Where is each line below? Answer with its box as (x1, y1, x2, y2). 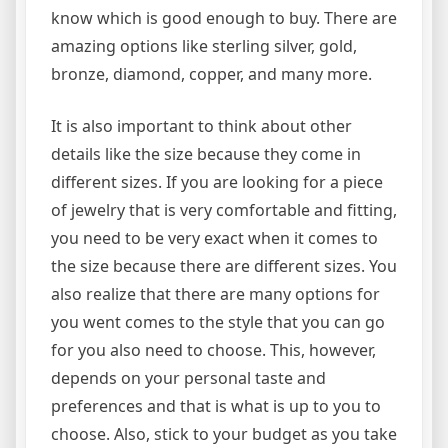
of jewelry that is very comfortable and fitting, (51, 199, 397, 222)
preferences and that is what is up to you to (51, 395, 381, 418)
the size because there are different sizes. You (51, 255, 397, 278)
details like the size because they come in (51, 143, 361, 166)
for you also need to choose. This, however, (51, 339, 376, 362)
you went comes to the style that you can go (51, 311, 385, 334)
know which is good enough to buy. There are (51, 7, 397, 30)
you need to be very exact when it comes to (51, 227, 378, 250)
